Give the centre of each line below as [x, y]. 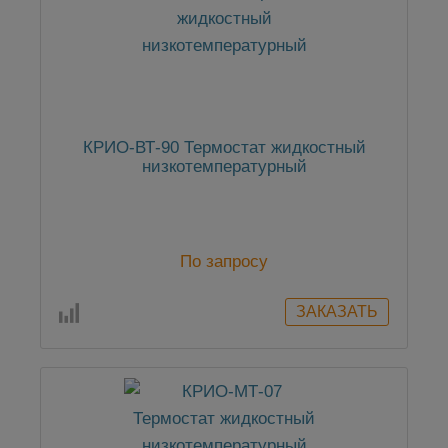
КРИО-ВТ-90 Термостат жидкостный [224, 148]
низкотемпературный [224, 167]
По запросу [224, 262]
